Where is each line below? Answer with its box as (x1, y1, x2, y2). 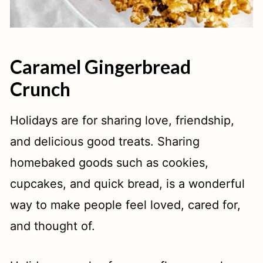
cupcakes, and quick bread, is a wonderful (10, 177, 245, 191)
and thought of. (10, 219, 96, 234)
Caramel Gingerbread (10, 55, 191, 79)
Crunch (10, 77, 71, 101)
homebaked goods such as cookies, (10, 156, 209, 170)
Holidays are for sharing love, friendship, (10, 113, 235, 128)
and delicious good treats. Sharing (10, 134, 200, 149)
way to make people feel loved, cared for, (10, 198, 241, 213)
